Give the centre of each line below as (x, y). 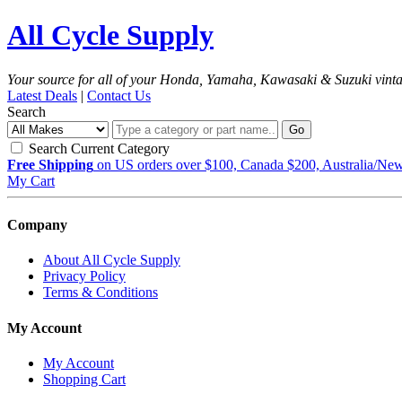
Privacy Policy (84, 276)
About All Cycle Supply (112, 260)
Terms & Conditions (100, 293)
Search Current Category (97, 148)
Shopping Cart (84, 379)
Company (37, 225)
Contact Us (119, 95)
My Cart (31, 180)
